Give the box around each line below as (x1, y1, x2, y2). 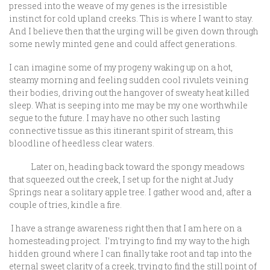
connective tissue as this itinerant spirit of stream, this (9, 125, 233, 136)
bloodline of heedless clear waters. (9, 137, 154, 149)
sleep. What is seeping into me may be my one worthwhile (9, 99, 248, 111)
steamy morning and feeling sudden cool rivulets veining (9, 74, 248, 86)
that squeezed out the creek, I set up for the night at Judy (9, 174, 233, 185)
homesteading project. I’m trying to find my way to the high (9, 235, 250, 246)
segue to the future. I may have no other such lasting (9, 112, 220, 124)
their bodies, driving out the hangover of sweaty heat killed (9, 87, 250, 98)
